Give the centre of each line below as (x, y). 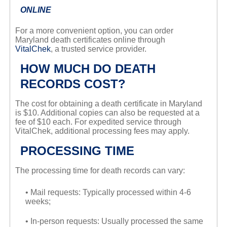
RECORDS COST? (73, 84)
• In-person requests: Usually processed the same (114, 221)
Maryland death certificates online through (90, 40)
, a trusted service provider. (98, 49)
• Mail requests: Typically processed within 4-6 (108, 193)
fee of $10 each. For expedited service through (98, 122)
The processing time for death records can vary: (100, 171)
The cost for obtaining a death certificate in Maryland (108, 104)
